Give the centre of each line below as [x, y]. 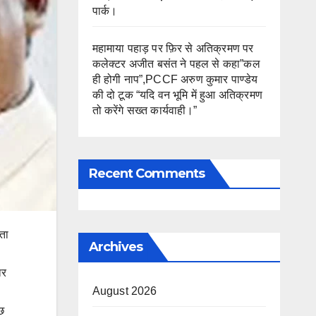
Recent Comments [146, 173]
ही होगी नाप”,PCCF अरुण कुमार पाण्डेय [175, 79]
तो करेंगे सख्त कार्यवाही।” [145, 110]
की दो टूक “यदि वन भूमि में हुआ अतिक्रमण [177, 95]
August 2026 [124, 291]
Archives [116, 247]
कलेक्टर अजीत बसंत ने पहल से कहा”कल [176, 63]
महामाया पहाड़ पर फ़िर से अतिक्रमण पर [173, 48]
